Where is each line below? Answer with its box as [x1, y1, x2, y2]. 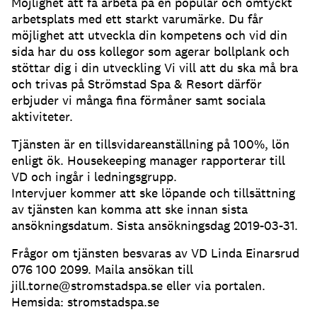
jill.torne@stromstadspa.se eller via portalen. [11, 277, 265, 294]
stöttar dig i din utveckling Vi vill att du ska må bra [11, 59, 298, 76]
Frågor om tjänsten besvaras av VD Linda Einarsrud [11, 245, 299, 262]
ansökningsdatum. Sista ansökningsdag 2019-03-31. [11, 217, 298, 234]
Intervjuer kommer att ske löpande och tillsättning [11, 185, 295, 202]
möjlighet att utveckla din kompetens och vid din [11, 27, 287, 44]
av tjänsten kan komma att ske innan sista [11, 201, 248, 218]
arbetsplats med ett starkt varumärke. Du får [11, 11, 263, 28]
